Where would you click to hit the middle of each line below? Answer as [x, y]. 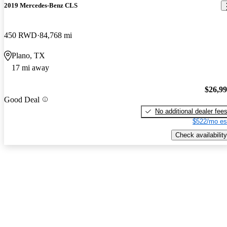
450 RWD [21, 35]
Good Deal [22, 99]
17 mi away [30, 68]
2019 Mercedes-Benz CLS [41, 6]
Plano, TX [28, 56]
